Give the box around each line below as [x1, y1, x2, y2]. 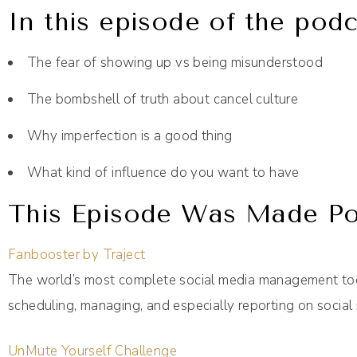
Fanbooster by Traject [8, 245, 146, 265]
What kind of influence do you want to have [27, 163, 300, 182]
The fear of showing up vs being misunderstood [27, 53, 323, 73]
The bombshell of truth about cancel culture [27, 90, 299, 109]
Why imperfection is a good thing [27, 127, 233, 146]
